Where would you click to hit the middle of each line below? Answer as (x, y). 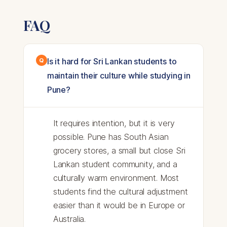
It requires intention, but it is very (114, 123)
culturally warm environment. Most (116, 178)
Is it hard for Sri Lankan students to (112, 62)
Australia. (69, 219)
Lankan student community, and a (115, 164)
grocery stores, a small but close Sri (119, 151)
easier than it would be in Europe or (119, 205)
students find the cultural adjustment (120, 192)
